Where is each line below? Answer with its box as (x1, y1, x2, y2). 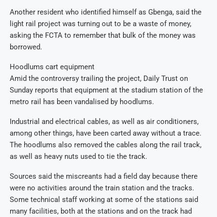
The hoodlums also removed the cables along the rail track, (10, 140, 201, 150)
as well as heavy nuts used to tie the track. (10, 152, 147, 161)
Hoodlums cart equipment (10, 62, 94, 72)
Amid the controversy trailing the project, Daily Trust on (10, 74, 188, 83)
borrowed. (10, 43, 42, 52)
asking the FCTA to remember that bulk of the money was (10, 31, 196, 40)
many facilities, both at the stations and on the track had (10, 207, 192, 216)
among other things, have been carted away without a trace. (10, 129, 201, 138)
